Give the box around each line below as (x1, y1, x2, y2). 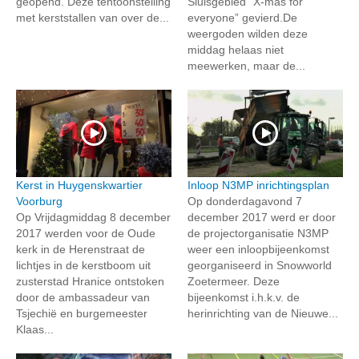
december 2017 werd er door (188, 210, 336, 224)
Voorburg (16, 194, 63, 208)
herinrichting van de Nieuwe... (188, 306, 338, 320)
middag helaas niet (188, 42, 284, 56)
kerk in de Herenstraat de (16, 242, 145, 256)
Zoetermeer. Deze (188, 274, 280, 288)
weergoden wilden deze (188, 26, 308, 40)
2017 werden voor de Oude (16, 226, 155, 240)
